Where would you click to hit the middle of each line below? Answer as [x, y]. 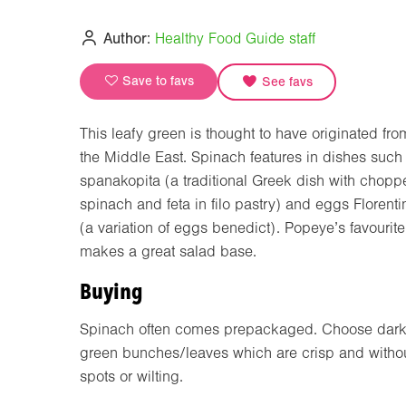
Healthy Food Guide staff [236, 38]
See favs [285, 82]
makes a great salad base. [168, 251]
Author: [125, 38]
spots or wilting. [131, 376]
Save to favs [156, 81]
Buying [111, 291]
